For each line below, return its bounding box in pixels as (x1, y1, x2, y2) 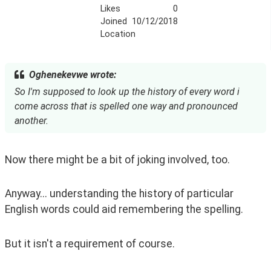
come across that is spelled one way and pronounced (15, 100, 238, 112)
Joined (100, 16, 127, 27)
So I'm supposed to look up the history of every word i (15, 85, 240, 97)
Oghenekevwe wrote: (29, 68, 116, 80)
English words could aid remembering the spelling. (5, 203, 243, 216)
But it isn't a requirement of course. (5, 238, 177, 250)
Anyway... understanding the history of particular (5, 188, 233, 200)
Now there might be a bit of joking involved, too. (5, 153, 230, 166)
